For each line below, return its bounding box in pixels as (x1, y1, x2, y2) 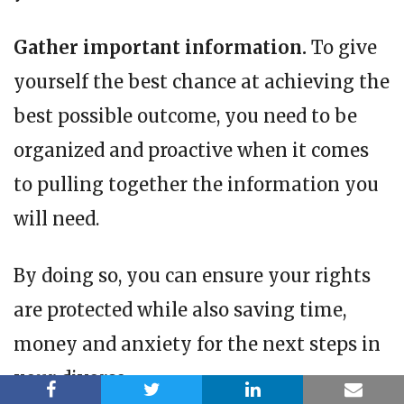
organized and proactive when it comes (14, 139, 369, 162)
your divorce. (14, 367, 129, 390)
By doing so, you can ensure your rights (14, 264, 371, 288)
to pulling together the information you (14, 173, 379, 197)
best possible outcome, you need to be (14, 105, 357, 128)
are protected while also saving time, (14, 298, 346, 322)
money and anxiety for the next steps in (14, 333, 381, 356)
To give (311, 36, 377, 60)
